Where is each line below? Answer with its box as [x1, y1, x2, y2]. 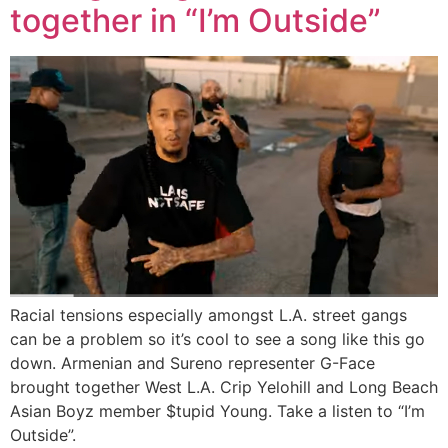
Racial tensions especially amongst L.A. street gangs [10, 304, 407, 325]
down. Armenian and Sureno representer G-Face [10, 352, 375, 373]
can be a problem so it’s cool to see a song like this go [10, 328, 425, 349]
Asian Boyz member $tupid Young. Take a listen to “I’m [10, 400, 425, 421]
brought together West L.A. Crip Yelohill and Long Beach [10, 376, 438, 397]
